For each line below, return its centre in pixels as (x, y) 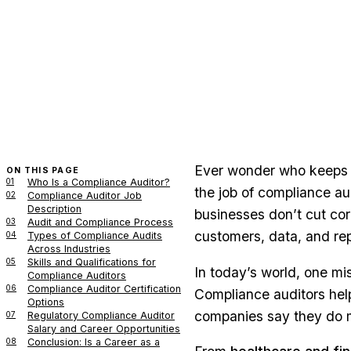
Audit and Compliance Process (100, 222)
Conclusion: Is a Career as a (94, 342)
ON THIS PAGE (43, 170)
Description (54, 208)
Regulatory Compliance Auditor (101, 315)
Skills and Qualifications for (92, 262)
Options (46, 302)
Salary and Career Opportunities (104, 328)
